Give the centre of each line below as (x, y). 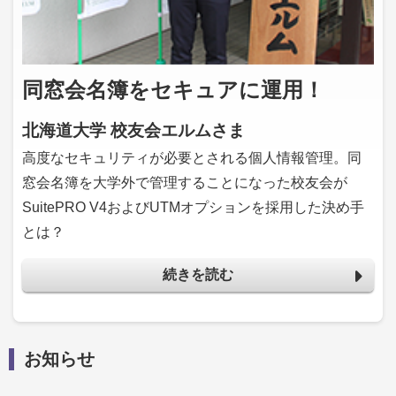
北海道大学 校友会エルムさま (133, 131)
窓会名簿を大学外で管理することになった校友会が (185, 183)
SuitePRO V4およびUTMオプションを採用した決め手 (193, 208)
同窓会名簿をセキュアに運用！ (173, 90)
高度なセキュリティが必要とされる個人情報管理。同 (192, 158)
